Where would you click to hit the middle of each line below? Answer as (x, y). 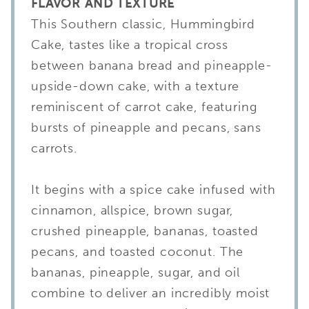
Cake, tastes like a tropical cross (130, 44)
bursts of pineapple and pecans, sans (146, 127)
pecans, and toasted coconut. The (138, 251)
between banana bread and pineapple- (152, 65)
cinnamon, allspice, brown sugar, (132, 210)
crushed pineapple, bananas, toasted (145, 231)
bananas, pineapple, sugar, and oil (136, 272)
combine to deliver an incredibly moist (151, 293)
